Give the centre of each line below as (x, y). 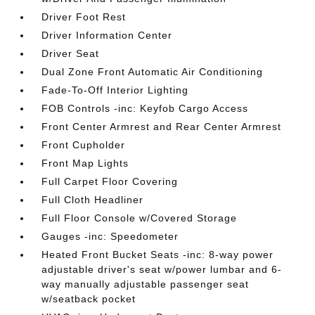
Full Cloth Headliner (93, 199)
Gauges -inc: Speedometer (110, 236)
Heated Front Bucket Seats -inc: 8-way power (158, 254)
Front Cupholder (84, 144)
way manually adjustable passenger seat (146, 284)
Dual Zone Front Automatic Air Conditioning (153, 71)
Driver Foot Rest (84, 17)
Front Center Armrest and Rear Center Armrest (162, 126)
